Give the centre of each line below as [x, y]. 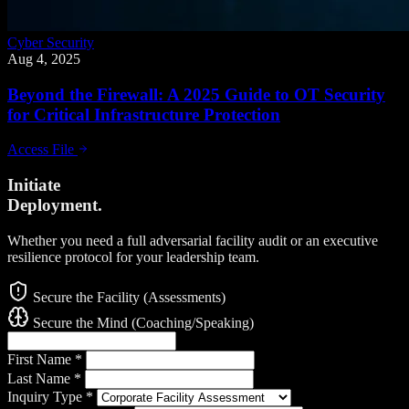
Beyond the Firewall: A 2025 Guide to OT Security [196, 94]
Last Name [41, 378]
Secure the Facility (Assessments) [127, 297]
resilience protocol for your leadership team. [133, 257]
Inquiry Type [47, 396]
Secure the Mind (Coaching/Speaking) [142, 322]
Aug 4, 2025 [44, 58]
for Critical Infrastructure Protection [144, 114]
